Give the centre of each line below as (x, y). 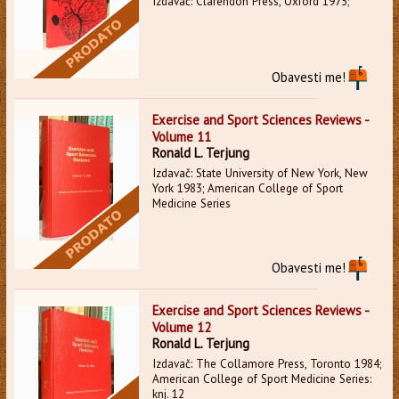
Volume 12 (181, 327)
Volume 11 (181, 136)
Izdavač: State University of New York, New (260, 173)
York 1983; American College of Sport (247, 188)
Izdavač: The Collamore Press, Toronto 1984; (266, 363)
